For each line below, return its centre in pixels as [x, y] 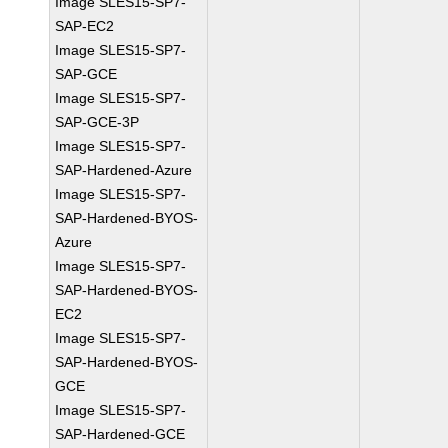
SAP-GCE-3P [97, 122]
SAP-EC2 [85, 26]
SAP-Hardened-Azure [124, 170]
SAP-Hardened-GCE [120, 434]
